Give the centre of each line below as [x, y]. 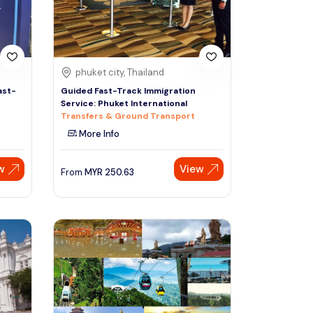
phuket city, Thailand [120, 73]
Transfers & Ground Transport [128, 116]
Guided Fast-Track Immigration [128, 91]
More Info [98, 134]
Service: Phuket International [124, 104]
